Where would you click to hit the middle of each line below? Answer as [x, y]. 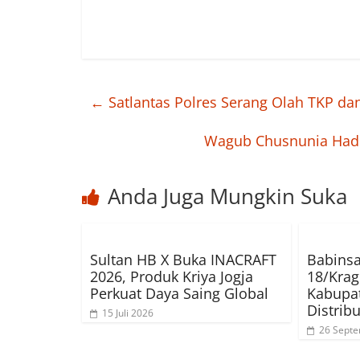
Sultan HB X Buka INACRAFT [183, 260]
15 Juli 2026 [128, 313]
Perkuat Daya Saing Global [179, 294]
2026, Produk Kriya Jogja [172, 277]
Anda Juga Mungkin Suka [227, 196]
